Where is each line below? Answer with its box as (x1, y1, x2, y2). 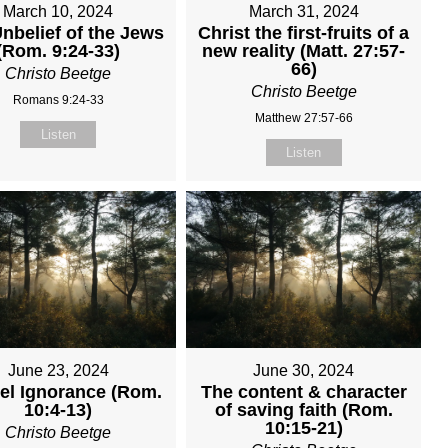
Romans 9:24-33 (12, 93, 104, 108)
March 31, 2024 (248, 3, 359, 21)
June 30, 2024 (253, 362, 354, 380)
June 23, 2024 (7, 362, 109, 380)
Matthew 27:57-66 (254, 111, 353, 126)
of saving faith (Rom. (214, 400, 393, 421)
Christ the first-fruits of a (198, 23, 409, 44)
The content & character (200, 382, 407, 403)
